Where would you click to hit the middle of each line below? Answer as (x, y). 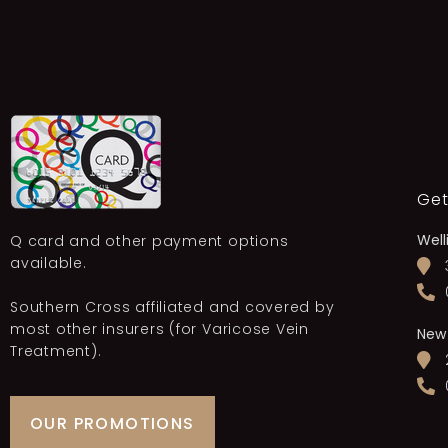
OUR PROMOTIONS (112, 424)
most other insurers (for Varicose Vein (159, 328)
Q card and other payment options (149, 240)
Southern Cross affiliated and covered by (172, 306)
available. (48, 262)
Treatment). (56, 350)
